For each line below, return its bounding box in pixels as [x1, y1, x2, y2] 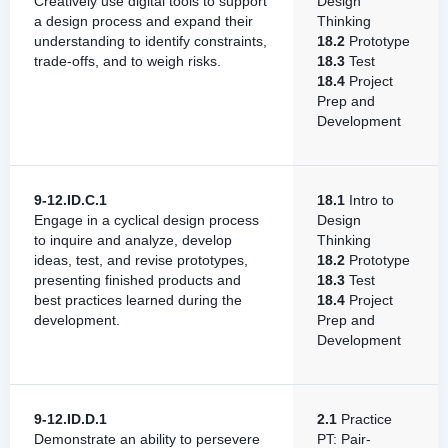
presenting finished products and [34, 272, 241, 288]
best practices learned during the [34, 292, 242, 308]
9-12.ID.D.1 [34, 411, 107, 427]
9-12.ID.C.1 [34, 192, 107, 208]
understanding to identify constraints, [34, 33, 267, 49]
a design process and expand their [34, 13, 253, 29]
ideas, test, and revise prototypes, [34, 252, 248, 268]
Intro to [345, 192, 394, 208]
